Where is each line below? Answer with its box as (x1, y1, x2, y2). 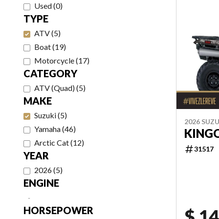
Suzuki (34, 110, 56, 120)
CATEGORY (23, 67, 77, 79)
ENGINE (23, 177, 59, 189)
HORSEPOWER (23, 204, 93, 216)
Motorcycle (34, 56, 74, 65)
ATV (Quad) (34, 83, 75, 92)
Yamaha (34, 124, 61, 133)
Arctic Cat (34, 138, 69, 147)
